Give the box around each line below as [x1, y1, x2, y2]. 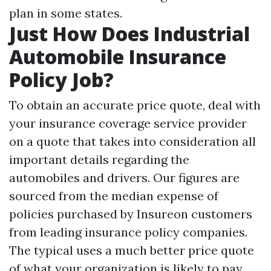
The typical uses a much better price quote [9, 243, 254, 258]
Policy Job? [9, 67, 114, 93]
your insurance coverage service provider [9, 116, 247, 131]
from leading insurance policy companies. [9, 224, 247, 240]
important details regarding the [9, 152, 189, 167]
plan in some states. [9, 5, 122, 21]
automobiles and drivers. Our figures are [9, 170, 240, 185]
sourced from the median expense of [9, 188, 218, 203]
